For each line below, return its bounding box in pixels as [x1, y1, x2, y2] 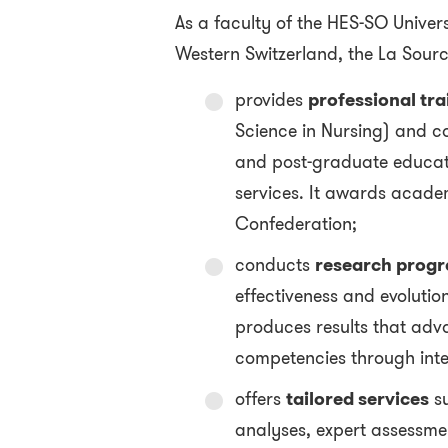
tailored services [285, 386, 429, 412]
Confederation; [234, 211, 357, 237]
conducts [234, 252, 315, 278]
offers [234, 386, 286, 412]
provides [234, 87, 308, 113]
